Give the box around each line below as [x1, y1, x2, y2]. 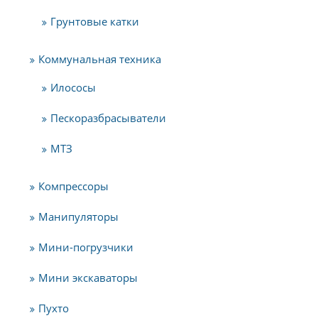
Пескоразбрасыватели [50, 110, 166, 125]
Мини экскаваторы [38, 270, 138, 285]
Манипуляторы [38, 209, 119, 224]
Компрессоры [38, 178, 109, 193]
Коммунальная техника [38, 51, 161, 66]
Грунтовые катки [50, 13, 139, 28]
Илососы [50, 79, 96, 94]
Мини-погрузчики [38, 239, 133, 254]
